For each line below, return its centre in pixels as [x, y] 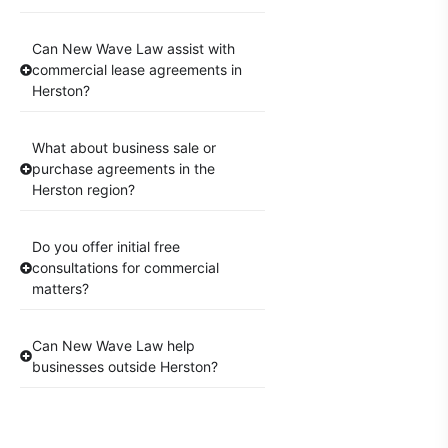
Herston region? [83, 190]
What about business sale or [124, 148]
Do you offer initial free [106, 247]
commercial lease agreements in [137, 70]
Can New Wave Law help [113, 346]
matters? [60, 289]
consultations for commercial [125, 268]
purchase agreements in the [123, 169]
